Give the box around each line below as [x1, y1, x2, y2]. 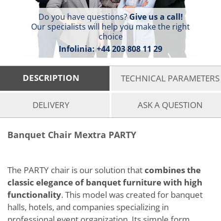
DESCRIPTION [23, 72, 79, 83]
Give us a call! [129, 11, 183, 22]
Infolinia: [59, 43, 97, 54]
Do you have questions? [38, 11, 129, 22]
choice [98, 31, 123, 42]
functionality [7, 189, 61, 200]
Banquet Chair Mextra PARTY [7, 129, 136, 141]
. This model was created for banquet [61, 189, 203, 200]
